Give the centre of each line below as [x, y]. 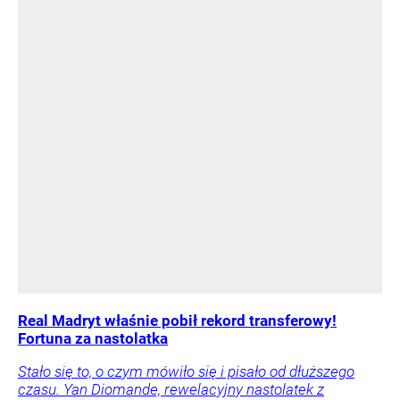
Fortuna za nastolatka [93, 339]
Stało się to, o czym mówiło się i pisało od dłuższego [186, 372]
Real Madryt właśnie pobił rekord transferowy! [177, 321]
